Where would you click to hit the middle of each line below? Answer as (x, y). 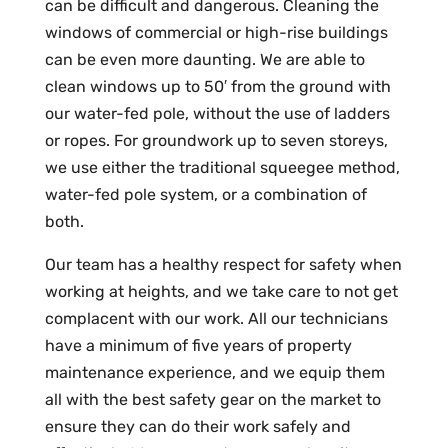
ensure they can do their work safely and (197, 426)
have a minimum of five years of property (198, 345)
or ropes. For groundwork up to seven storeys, (216, 140)
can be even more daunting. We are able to (204, 59)
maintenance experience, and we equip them (214, 372)
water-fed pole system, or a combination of (205, 194)
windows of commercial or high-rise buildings (216, 32)
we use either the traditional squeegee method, (222, 167)
